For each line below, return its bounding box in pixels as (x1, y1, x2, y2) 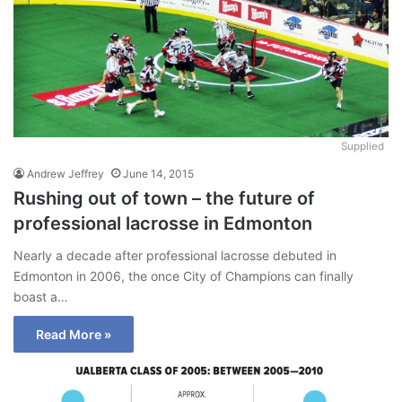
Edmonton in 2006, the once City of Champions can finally (13, 267, 354, 284)
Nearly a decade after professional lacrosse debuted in (13, 247, 336, 263)
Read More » (36, 326, 111, 342)
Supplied (341, 139, 384, 153)
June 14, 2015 (123, 166, 194, 180)
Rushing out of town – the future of (13, 187, 315, 209)
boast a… (13, 288, 68, 304)
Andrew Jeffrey (27, 166, 104, 180)
